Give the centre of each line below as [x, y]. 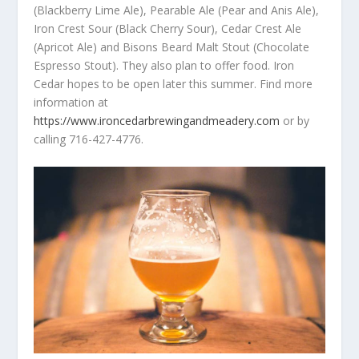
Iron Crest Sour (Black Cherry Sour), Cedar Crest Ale [168, 29]
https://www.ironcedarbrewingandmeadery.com [157, 121]
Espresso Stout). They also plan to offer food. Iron [164, 66]
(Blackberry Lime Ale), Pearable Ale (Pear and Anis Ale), [177, 10]
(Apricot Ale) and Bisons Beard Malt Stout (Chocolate [172, 47]
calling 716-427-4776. [89, 139]
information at [71, 103]
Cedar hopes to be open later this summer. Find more [173, 84]
